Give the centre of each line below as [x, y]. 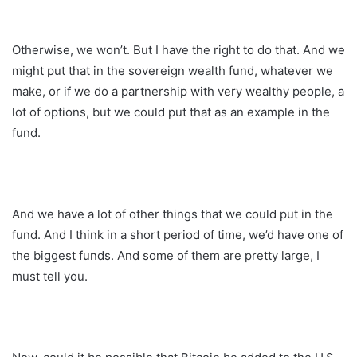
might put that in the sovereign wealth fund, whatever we [173, 70]
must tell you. [50, 276]
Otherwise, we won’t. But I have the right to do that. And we [178, 49]
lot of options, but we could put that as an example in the [171, 112]
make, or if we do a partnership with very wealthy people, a [178, 91]
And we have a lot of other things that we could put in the [173, 214]
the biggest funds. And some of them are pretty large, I [166, 255]
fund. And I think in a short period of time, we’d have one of [178, 234]
